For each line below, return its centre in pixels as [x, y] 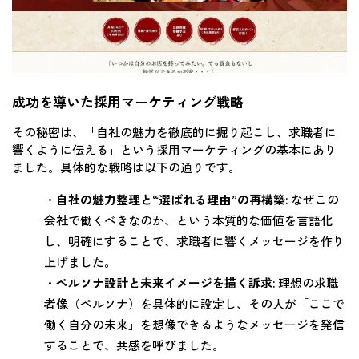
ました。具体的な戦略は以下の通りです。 [126, 167]
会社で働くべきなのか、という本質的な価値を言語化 [188, 220]
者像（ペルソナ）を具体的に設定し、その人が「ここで [194, 303]
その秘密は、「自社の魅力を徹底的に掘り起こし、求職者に [174, 131]
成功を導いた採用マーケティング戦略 [128, 101]
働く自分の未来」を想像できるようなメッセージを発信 [194, 324]
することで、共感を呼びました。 [134, 345]
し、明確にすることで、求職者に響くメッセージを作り [194, 240]
